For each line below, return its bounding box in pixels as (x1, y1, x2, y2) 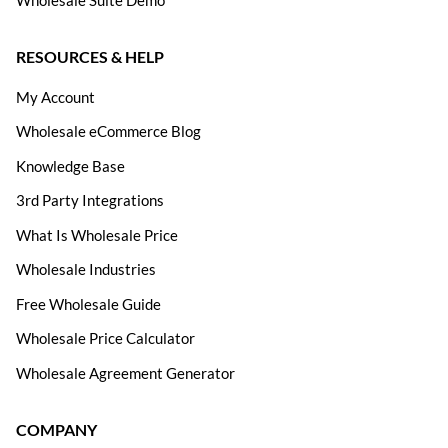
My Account (16, 87, 95, 106)
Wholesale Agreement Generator (16, 363, 235, 382)
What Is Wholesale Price (16, 225, 178, 244)
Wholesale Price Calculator (16, 329, 195, 348)
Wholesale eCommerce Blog (16, 122, 201, 141)
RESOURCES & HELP (16, 46, 164, 66)
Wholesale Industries (16, 260, 156, 279)
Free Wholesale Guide (16, 294, 161, 313)
